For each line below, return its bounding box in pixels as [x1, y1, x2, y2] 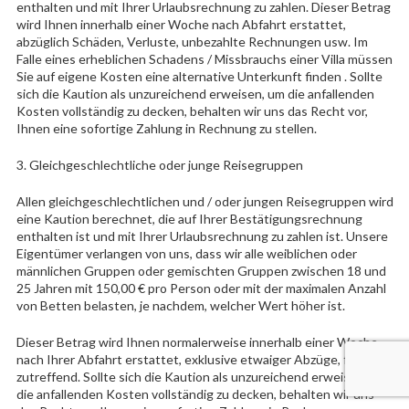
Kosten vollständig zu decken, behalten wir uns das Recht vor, [16, 103, 368, 120]
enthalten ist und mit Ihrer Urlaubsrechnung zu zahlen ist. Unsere [16, 228, 388, 245]
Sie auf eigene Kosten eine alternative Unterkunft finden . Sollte [16, 68, 383, 85]
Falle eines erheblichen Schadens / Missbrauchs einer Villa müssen [16, 51, 393, 68]
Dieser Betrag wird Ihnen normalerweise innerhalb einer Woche [16, 334, 378, 351]
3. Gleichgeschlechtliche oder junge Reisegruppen [16, 157, 303, 173]
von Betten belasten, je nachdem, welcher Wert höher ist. [16, 298, 345, 314]
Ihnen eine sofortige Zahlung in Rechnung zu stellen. [16, 121, 317, 137]
